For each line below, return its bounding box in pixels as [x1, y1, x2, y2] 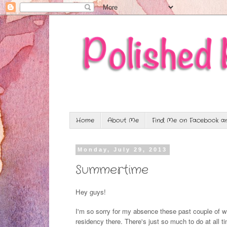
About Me [107, 116, 139, 125]
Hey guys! [75, 186, 106, 197]
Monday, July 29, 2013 [78, 146, 168, 153]
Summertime [75, 162, 148, 179]
